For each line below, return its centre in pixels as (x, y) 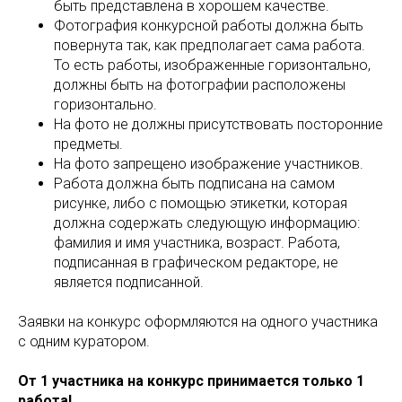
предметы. (88, 144)
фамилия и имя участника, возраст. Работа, (197, 243)
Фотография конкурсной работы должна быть (209, 26)
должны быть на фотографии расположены (200, 85)
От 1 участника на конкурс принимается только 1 (191, 381)
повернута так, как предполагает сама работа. (210, 45)
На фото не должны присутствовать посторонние (218, 124)
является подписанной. (129, 282)
